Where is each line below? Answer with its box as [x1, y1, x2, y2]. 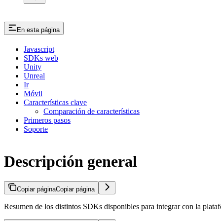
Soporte [24, 125, 48, 134]
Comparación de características [43, 107, 140, 116]
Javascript [24, 45, 54, 54]
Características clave [24, 98, 87, 107]
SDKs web [24, 54, 58, 63]
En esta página [17, 26, 60, 34]
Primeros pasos [24, 116, 71, 125]
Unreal [24, 72, 45, 80]
